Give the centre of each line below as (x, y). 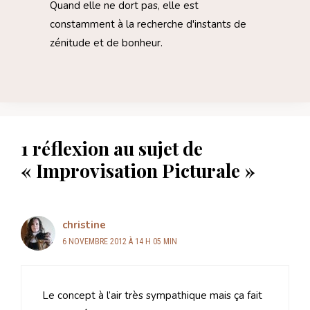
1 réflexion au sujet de (112, 148)
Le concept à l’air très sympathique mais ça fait (152, 295)
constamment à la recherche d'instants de (148, 25)
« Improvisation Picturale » (138, 171)
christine (84, 225)
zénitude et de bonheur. (106, 43)
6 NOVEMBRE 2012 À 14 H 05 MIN (120, 242)
